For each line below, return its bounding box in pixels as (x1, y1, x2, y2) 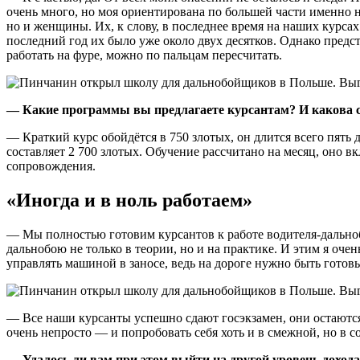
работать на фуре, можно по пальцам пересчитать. (6, 48, 282, 63)
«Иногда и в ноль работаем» (6, 190, 252, 211)
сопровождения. (6, 159, 96, 174)
